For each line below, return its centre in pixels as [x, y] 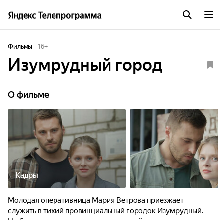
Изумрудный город [85, 65]
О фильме [28, 95]
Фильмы [20, 46]
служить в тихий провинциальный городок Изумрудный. [106, 211]
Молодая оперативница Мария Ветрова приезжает [96, 200]
